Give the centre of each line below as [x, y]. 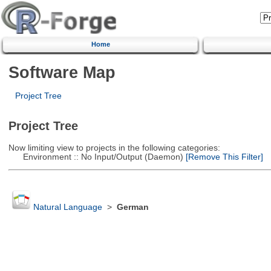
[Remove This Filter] [223, 157]
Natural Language [67, 207]
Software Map [62, 72]
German [132, 207]
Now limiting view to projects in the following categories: [114, 148]
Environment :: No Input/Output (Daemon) [96, 157]
